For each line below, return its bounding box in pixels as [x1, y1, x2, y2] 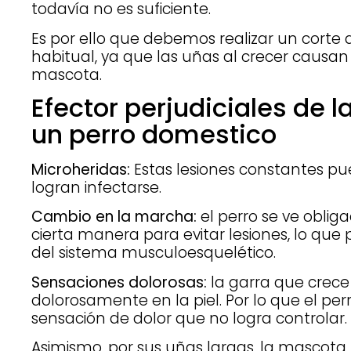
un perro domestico [31, 116, 277, 152]
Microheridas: [31, 158, 130, 180]
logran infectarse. [31, 176, 161, 198]
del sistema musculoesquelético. [31, 242, 276, 264]
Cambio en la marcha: [31, 206, 197, 228]
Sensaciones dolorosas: [31, 271, 207, 293]
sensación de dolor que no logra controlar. [31, 307, 347, 329]
